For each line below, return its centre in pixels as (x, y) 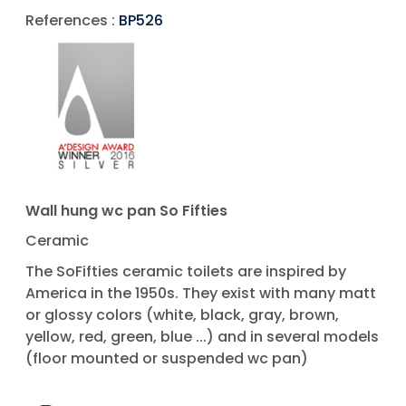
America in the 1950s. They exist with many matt (201, 293)
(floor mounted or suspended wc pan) (167, 358)
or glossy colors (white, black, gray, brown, (182, 314)
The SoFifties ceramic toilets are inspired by (186, 271)
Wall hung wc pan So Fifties (126, 210)
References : (72, 21)
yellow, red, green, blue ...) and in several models (202, 336)
